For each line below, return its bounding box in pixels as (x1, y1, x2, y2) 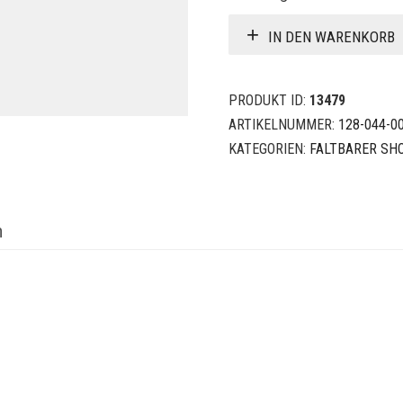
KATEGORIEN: (228, 140, 309, 157)
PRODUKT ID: (228, 92, 309, 109)
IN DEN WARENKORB (268, 27, 395, 46)
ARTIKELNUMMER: (228, 116, 338, 133)
